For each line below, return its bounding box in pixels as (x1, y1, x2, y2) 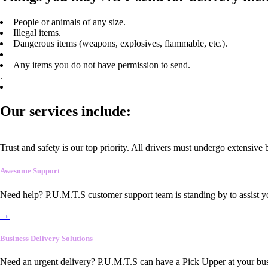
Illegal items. (13, 27, 61, 38)
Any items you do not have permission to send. (13, 59, 190, 70)
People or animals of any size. (13, 16, 126, 27)
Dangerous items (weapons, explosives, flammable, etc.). (13, 38, 227, 48)
